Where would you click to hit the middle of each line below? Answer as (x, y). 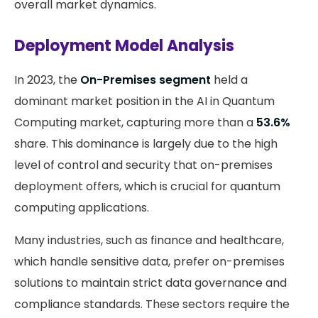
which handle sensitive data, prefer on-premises (149, 262)
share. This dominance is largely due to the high (146, 144)
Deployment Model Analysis (124, 46)
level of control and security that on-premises (143, 165)
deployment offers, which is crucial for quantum (147, 187)
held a (229, 80)
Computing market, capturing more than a (135, 123)
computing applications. (82, 208)
